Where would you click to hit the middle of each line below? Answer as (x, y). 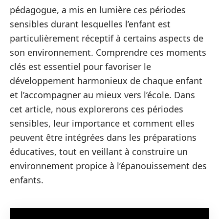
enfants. (27, 180)
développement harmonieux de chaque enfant (106, 81)
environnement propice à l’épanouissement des (108, 166)
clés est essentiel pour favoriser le (80, 66)
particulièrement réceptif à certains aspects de (107, 38)
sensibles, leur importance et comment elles (102, 123)
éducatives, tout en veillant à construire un (99, 152)
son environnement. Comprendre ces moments (108, 52)
